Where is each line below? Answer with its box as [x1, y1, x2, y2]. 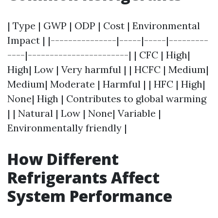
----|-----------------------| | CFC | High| [7, 49, 190, 61]
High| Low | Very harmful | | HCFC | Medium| [7, 63, 209, 75]
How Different [7, 148, 119, 169]
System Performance [7, 185, 172, 206]
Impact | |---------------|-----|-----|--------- [7, 34, 208, 46]
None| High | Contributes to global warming [7, 92, 206, 105]
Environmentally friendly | [7, 122, 127, 134]
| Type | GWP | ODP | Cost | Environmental [7, 19, 200, 32]
